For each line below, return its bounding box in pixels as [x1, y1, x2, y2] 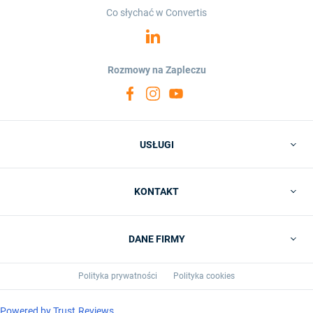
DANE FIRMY [128, 233, 185, 245]
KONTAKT [134, 186, 179, 198]
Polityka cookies [173, 270, 235, 281]
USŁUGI [139, 138, 174, 150]
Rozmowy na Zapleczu [107, 64, 206, 76]
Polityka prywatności [78, 270, 157, 281]
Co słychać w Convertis [106, 7, 207, 19]
